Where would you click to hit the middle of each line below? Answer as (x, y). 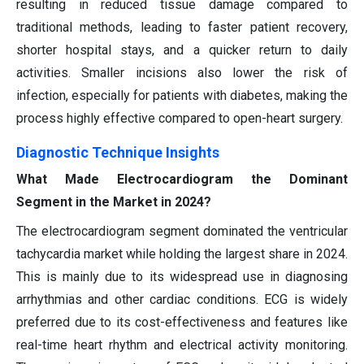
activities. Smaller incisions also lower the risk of (182, 73)
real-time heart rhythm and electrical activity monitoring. (182, 345)
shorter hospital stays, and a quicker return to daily (182, 50)
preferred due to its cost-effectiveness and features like (182, 323)
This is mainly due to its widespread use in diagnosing (182, 277)
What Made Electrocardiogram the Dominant (182, 180)
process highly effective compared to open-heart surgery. (180, 119)
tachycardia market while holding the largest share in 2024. (182, 254)
